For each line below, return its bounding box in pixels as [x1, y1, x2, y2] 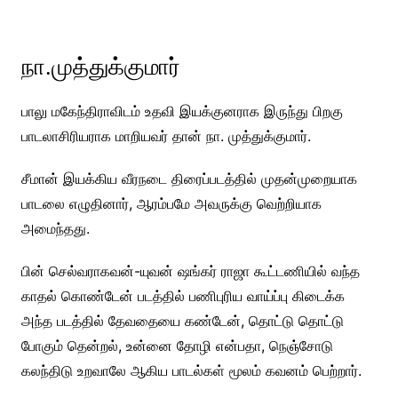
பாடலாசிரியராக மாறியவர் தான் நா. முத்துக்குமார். [20, 126, 311, 145]
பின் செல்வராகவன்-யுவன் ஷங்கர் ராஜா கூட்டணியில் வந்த [20, 261, 360, 280]
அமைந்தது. [20, 219, 90, 237]
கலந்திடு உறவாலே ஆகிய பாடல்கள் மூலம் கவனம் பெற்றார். [20, 361, 362, 379]
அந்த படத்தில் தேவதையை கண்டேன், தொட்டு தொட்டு [20, 311, 344, 330]
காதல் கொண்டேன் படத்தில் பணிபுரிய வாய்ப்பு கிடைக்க [20, 286, 345, 305]
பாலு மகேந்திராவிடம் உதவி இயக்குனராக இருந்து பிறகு [20, 101, 343, 120]
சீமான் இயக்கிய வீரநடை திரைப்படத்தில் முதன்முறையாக [20, 169, 357, 187]
